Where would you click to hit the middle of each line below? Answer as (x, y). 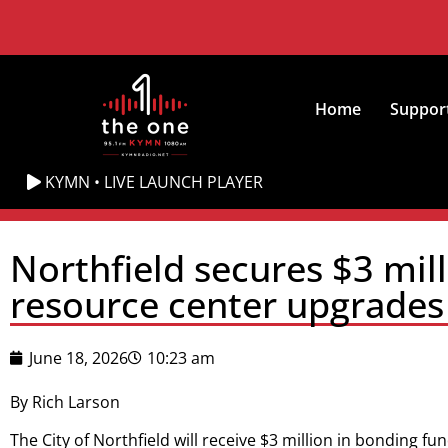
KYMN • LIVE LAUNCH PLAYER (152, 182)
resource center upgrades (227, 304)
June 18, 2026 (78, 358)
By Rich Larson (65, 402)
